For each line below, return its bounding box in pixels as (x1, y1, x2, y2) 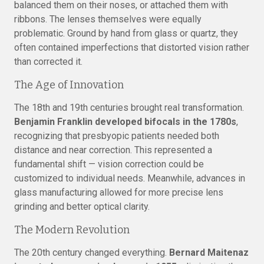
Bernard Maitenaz (169, 247, 249, 258)
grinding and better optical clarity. (14, 201, 150, 212)
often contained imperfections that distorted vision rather (14, 42, 249, 53)
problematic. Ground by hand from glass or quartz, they (14, 28, 238, 39)
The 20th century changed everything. (14, 247, 169, 258)
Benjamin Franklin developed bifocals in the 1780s (14, 116, 236, 127)
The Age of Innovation (14, 78, 124, 91)
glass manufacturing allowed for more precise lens (14, 187, 223, 198)
